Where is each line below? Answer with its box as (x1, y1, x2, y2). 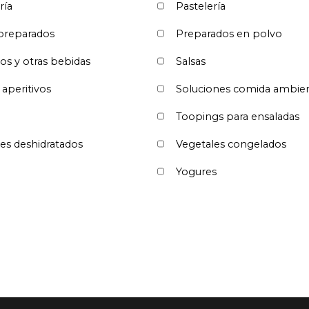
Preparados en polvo (176, 27, 282, 40)
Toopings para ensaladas (176, 110, 299, 123)
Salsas (176, 54, 206, 68)
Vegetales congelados (176, 137, 286, 150)
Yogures (176, 165, 217, 178)
